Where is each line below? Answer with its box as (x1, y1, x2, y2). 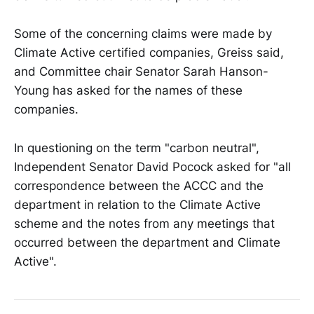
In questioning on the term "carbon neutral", (14, 140, 259, 155)
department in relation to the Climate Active (14, 197, 261, 212)
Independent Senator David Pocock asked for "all (14, 159, 291, 174)
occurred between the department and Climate (14, 235, 280, 250)
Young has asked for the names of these (14, 83, 243, 98)
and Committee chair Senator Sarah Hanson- (14, 64, 268, 79)
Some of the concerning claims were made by (14, 27, 272, 41)
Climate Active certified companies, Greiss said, (14, 46, 284, 60)
